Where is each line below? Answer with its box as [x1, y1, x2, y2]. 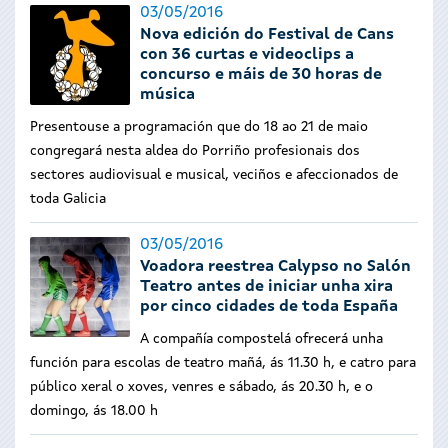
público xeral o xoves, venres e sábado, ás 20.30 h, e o [30, 380, 373, 394]
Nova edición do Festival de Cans [140, 27, 394, 43]
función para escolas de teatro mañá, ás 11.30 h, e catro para [30, 356, 416, 370]
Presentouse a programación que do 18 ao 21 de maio [30, 120, 368, 134]
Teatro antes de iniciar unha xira [140, 279, 393, 295]
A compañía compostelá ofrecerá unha [140, 332, 383, 346]
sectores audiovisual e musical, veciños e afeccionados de [30, 168, 398, 182]
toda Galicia [30, 192, 106, 206]
